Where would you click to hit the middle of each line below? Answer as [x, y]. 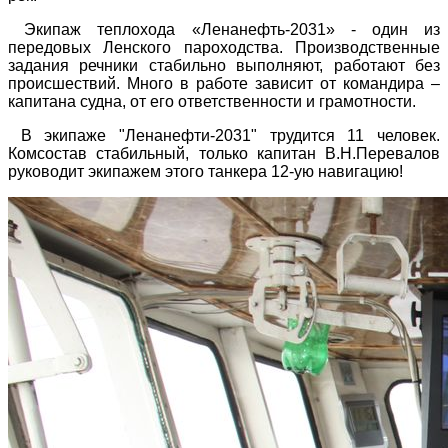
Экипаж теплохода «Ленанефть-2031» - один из [224, 30]
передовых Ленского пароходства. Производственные [224, 48]
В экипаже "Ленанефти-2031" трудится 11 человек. [224, 136]
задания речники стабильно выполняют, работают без [224, 66]
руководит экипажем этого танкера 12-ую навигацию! [205, 172]
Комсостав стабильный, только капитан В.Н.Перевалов [224, 154]
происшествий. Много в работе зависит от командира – [224, 84]
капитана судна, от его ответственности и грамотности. [216, 102]
